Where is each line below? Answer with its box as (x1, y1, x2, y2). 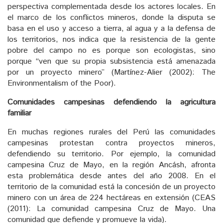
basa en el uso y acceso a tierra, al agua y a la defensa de (7, 22, 216, 34)
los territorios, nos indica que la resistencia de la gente (7, 33, 216, 45)
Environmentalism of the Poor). (7, 77, 116, 89)
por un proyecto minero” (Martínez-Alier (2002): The (7, 66, 216, 78)
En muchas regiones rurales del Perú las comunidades (7, 126, 216, 138)
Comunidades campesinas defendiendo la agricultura (7, 96, 216, 108)
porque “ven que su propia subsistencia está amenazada (7, 55, 216, 67)
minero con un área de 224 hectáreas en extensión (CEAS (7, 192, 216, 204)
